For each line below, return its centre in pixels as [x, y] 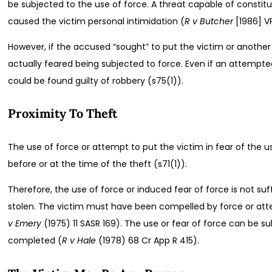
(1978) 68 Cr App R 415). [149, 240]
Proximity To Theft [63, 114]
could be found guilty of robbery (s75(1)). [96, 80]
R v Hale [79, 240]
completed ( [35, 240]
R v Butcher [210, 21]
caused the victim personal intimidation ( [97, 21]
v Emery [25, 223]
